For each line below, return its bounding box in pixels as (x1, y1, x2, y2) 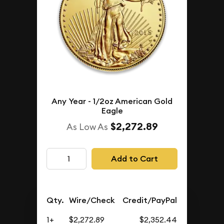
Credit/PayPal (122, 195, 177, 206)
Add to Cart (110, 153, 158, 164)
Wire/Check (69, 195, 115, 206)
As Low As (66, 121, 108, 133)
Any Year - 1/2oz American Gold (51, 96, 172, 107)
